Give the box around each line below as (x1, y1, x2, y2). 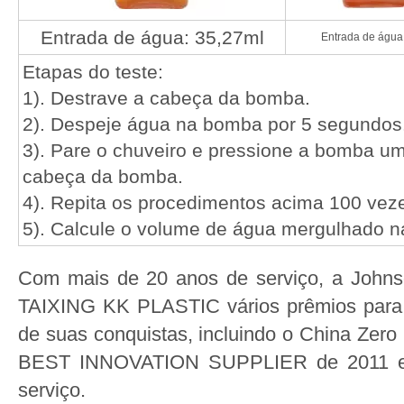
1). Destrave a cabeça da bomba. (23, 87, 310, 108)
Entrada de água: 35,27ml (40, 27, 264, 48)
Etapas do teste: (23, 61, 163, 82)
